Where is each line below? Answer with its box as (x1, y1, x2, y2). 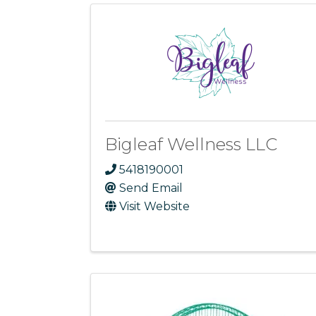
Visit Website (119, 199, 190, 213)
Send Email (119, 181, 183, 195)
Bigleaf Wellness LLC (105, 133, 277, 154)
